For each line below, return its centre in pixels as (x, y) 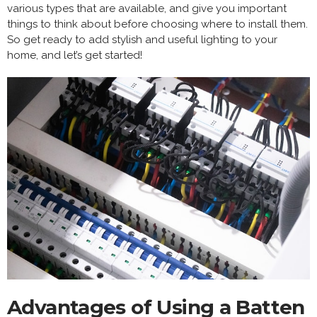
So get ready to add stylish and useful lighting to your (142, 39)
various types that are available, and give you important (147, 8)
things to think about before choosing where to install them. (157, 24)
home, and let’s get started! (75, 55)
